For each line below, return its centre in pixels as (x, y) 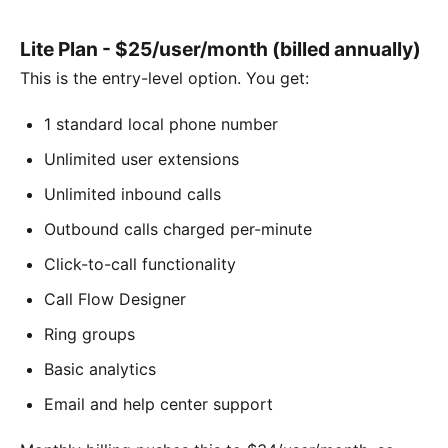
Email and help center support (158, 404)
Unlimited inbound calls (132, 194)
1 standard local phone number (161, 124)
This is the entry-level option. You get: (164, 78)
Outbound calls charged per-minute (178, 229)
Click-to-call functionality (140, 264)
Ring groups (89, 334)
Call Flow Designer (115, 299)
